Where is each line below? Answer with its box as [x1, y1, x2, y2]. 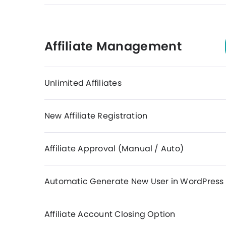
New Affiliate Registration [44, 110, 148, 122]
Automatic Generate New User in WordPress [44, 176, 224, 187]
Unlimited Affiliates [44, 77, 122, 89]
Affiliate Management [44, 38, 182, 54]
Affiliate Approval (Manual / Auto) [44, 143, 184, 154]
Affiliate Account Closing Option [44, 208, 176, 220]
